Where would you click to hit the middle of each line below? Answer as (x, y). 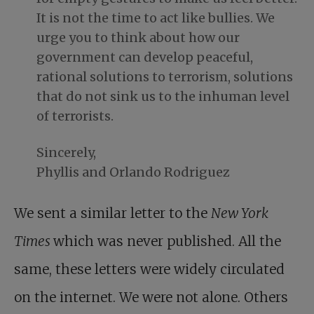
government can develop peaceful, (145, 57)
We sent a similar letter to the (112, 213)
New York (240, 213)
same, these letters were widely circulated (149, 269)
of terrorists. (75, 116)
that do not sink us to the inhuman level (163, 97)
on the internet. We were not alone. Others (151, 298)
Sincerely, (66, 153)
